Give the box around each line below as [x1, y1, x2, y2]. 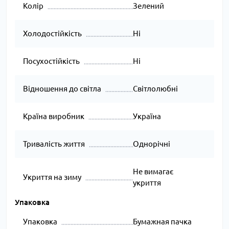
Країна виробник [23, 112, 84, 121]
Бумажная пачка [132, 217, 192, 226]
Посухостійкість [23, 57, 80, 66]
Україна [132, 112, 161, 121]
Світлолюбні [132, 84, 178, 94]
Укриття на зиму [23, 173, 81, 182]
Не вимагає [132, 167, 173, 176]
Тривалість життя [23, 140, 85, 149]
